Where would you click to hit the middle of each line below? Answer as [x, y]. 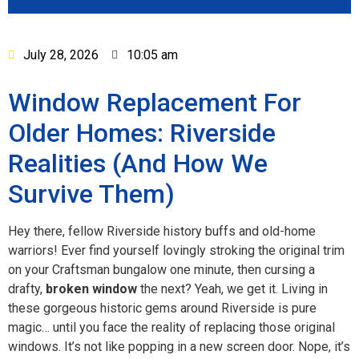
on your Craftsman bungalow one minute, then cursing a [161, 270]
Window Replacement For [155, 103]
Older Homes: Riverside [142, 133]
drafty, [27, 289]
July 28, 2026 [61, 55]
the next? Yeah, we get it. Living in [232, 289]
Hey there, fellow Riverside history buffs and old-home [162, 232]
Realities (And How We [138, 164]
